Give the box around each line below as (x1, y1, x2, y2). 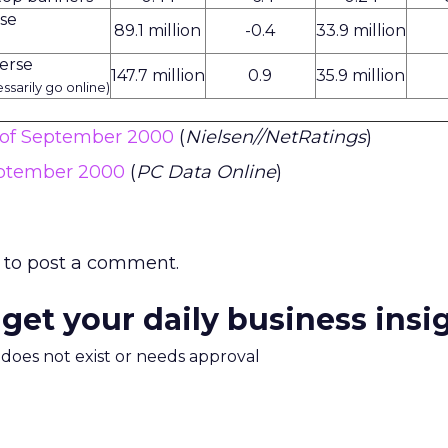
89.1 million (114, 21, 202, 40)
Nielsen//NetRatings (185, 126, 366, 148)
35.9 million (316, 66, 406, 85)
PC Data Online (136, 161, 276, 183)
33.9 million (315, 21, 406, 40)
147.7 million (110, 66, 205, 85)
